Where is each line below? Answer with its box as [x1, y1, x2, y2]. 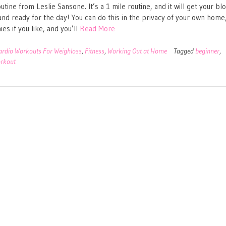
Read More [80, 24, 116, 34]
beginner [195, 46, 220, 55]
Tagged [174, 46, 196, 55]
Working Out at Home [107, 46, 167, 55]
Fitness [85, 46, 105, 55]
